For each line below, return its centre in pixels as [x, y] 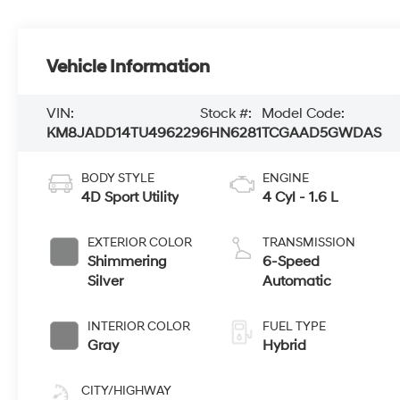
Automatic [296, 282]
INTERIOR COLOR [139, 327]
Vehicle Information [129, 67]
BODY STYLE [118, 179]
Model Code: [304, 114]
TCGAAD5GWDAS [322, 133]
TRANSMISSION [308, 243]
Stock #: [226, 114]
